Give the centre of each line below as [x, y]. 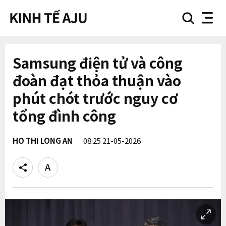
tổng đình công [64, 116]
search [197, 21]
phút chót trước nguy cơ [95, 98]
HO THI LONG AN [43, 140]
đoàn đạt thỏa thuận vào [97, 80]
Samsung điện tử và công [98, 63]
